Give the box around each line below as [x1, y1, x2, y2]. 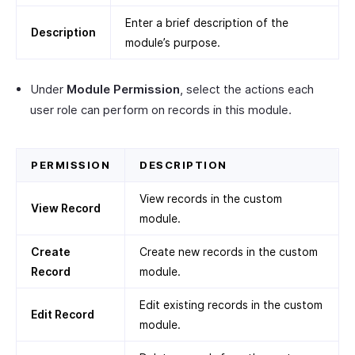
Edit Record [31, 307, 94, 321]
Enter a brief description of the [125, 15, 288, 29]
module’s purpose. [125, 35, 220, 49]
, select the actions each [180, 81, 314, 97]
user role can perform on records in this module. [30, 101, 292, 117]
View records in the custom [139, 191, 282, 205]
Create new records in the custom [139, 244, 318, 258]
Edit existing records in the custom [139, 297, 323, 311]
